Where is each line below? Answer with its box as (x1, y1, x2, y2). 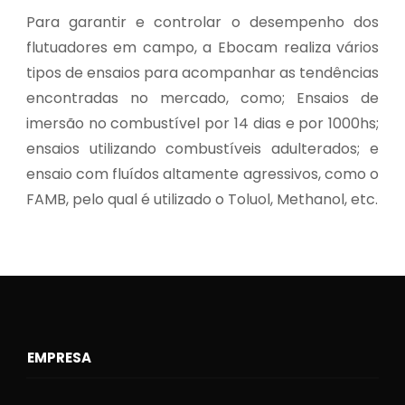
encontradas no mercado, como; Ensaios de (25, 87, 380, 108)
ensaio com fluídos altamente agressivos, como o (25, 163, 380, 184)
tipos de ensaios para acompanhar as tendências (25, 61, 380, 83)
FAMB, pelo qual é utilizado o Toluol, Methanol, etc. (25, 188, 378, 210)
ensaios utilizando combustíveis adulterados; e (25, 137, 380, 159)
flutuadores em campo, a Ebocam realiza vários (25, 36, 380, 58)
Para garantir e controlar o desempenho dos (25, 11, 380, 33)
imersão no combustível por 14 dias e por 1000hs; (25, 112, 380, 134)
